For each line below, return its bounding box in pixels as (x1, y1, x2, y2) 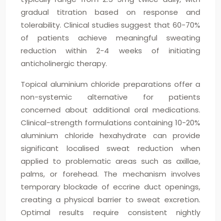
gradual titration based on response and (21, 7, 200, 17)
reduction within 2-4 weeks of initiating (21, 45, 200, 56)
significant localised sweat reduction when (21, 143, 200, 153)
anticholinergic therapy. (21, 58, 107, 69)
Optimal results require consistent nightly (21, 207, 200, 218)
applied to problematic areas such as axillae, (21, 156, 200, 166)
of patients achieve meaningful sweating (21, 33, 200, 43)
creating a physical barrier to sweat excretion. (21, 194, 200, 205)
